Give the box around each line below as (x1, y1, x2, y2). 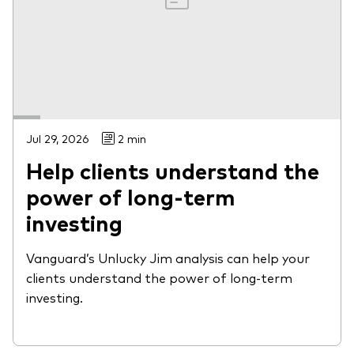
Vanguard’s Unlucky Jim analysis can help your (26, 249, 310, 267)
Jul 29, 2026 (26, 131, 89, 146)
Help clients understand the (26, 155, 319, 186)
